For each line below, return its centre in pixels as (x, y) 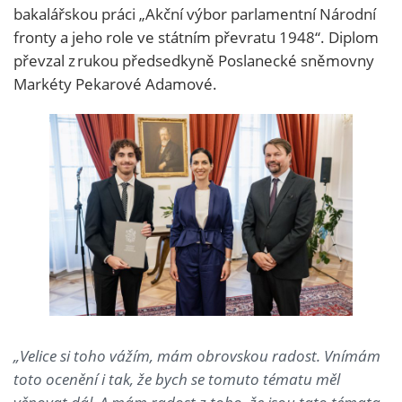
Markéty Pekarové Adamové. (117, 83)
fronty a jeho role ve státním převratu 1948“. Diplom (196, 37)
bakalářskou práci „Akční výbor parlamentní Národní (195, 13)
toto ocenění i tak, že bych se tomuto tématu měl (177, 380)
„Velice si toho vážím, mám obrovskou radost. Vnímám (197, 356)
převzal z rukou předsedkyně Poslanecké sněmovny (194, 60)
